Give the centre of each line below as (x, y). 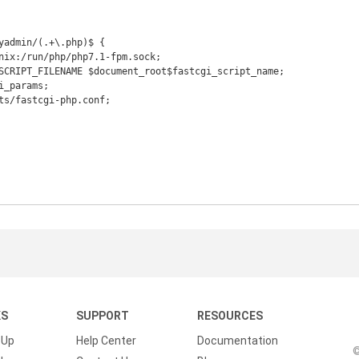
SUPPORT (102, 316)
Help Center (106, 341)
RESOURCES (230, 316)
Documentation (238, 341)
